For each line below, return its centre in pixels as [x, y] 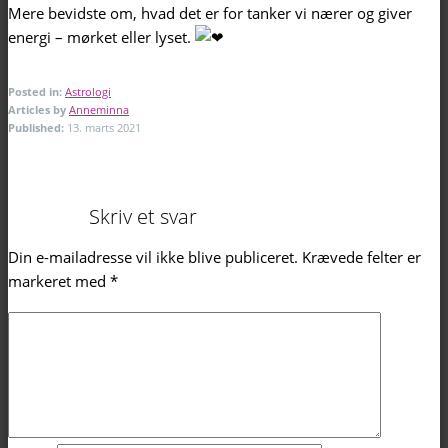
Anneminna [99, 110]
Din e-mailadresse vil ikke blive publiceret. [153, 257]
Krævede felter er [361, 257]
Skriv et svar [143, 217]
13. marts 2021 [104, 128]
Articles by [38, 110]
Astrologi [88, 92]
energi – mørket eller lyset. [101, 37]
